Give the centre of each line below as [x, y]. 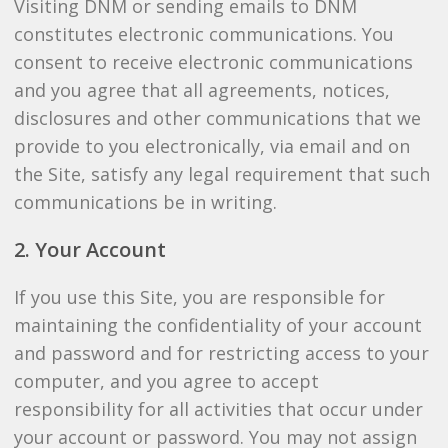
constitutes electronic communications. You [203, 34]
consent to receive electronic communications [213, 62]
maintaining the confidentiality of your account [217, 325]
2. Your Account [89, 249]
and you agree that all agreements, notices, [201, 90]
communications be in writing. [145, 202]
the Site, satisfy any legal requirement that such [221, 174]
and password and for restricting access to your [221, 353]
